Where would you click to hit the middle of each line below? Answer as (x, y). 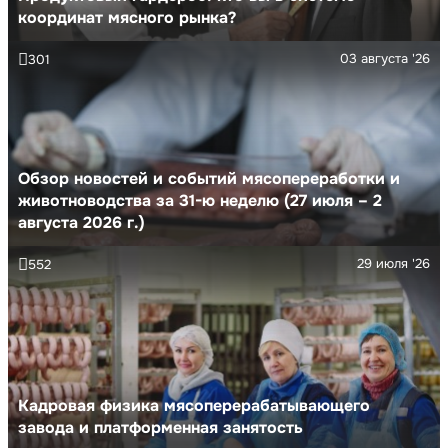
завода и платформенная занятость (160, 427)
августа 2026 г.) (81, 222)
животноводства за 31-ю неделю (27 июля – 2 (200, 200)
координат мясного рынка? (127, 17)
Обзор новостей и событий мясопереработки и (209, 178)
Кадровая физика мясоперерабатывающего (194, 405)
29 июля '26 (393, 263)
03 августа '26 (385, 58)
